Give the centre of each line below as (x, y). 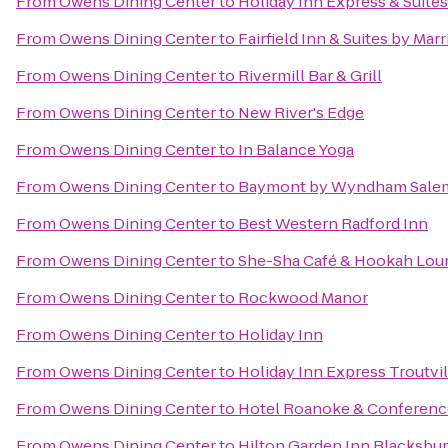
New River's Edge (301, 112)
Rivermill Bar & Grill (310, 75)
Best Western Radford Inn (333, 223)
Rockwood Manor (303, 297)
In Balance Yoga (296, 149)
